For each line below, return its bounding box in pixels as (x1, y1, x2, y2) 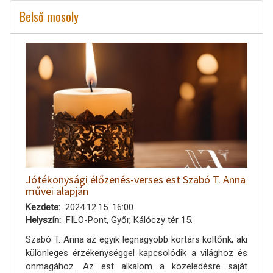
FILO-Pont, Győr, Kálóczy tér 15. (65, 214, 193, 225)
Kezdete (26, 201, 58, 213)
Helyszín (26, 214, 59, 225)
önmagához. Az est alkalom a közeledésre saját (26, 260, 247, 272)
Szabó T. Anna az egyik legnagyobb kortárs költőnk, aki (26, 233, 247, 245)
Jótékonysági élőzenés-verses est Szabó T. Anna (26, 172, 246, 186)
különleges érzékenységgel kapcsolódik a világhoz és (26, 247, 247, 258)
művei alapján (26, 183, 88, 198)
